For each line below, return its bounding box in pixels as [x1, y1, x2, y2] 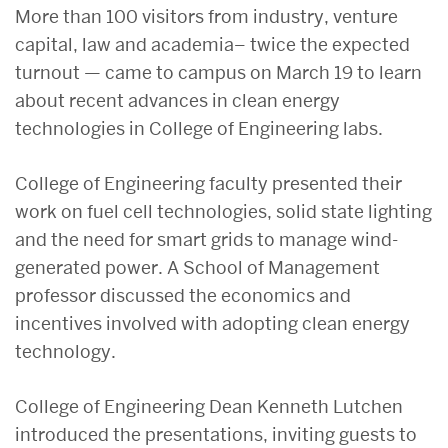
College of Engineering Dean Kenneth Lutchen [15, 394, 403, 418]
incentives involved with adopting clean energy [15, 311, 410, 335]
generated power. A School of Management [15, 255, 380, 279]
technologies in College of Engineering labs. [15, 116, 383, 140]
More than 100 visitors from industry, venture [15, 4, 398, 28]
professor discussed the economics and [15, 283, 351, 307]
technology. [15, 339, 116, 363]
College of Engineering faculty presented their [15, 171, 402, 195]
